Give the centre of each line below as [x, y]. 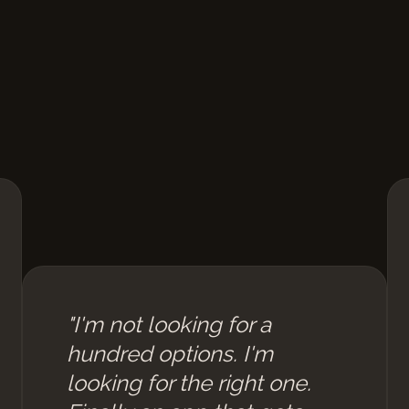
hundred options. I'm [170, 354]
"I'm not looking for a [169, 325]
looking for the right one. [189, 383]
